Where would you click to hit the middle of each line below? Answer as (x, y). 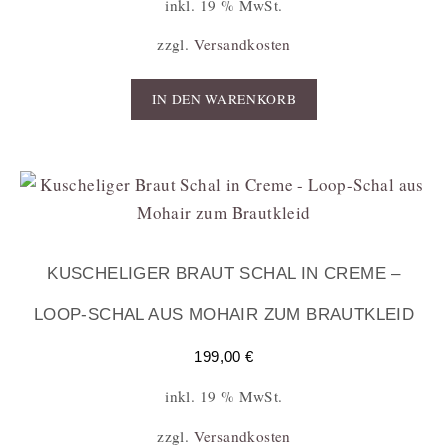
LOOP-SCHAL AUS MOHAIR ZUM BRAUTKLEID (224, 314)
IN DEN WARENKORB (224, 99)
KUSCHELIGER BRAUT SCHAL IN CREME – (224, 273)
